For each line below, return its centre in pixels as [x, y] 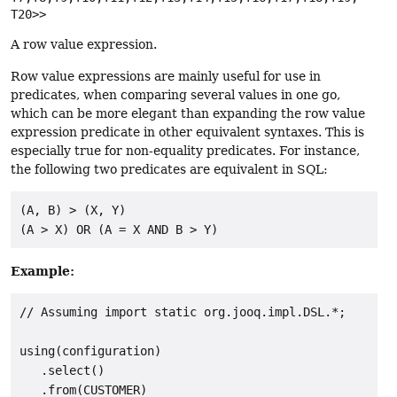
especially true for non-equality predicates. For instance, [185, 150]
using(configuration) [90, 351]
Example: [43, 270]
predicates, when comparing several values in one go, [175, 94]
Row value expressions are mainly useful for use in [166, 76]
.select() [62, 371]
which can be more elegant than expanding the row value [188, 113]
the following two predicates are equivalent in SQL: [169, 169]
